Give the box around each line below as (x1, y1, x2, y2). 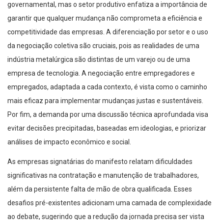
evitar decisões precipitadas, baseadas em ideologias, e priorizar (7, 124, 206, 133)
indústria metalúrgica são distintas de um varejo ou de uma (7, 55, 190, 64)
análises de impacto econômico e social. (7, 138, 131, 146)
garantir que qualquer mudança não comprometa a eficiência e (7, 14, 202, 23)
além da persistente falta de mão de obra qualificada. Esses (7, 185, 192, 193)
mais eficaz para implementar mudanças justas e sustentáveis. (7, 97, 203, 105)
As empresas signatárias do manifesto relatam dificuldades (7, 158, 192, 166)
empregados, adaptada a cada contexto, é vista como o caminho (7, 83, 207, 91)
